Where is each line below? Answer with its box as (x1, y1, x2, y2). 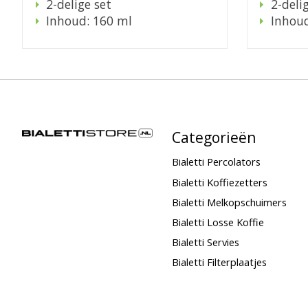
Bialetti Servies (171, 235, 239, 250)
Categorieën (171, 127, 256, 148)
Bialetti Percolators (171, 155, 261, 169)
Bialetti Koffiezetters (171, 175, 267, 189)
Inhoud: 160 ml (46, 12, 133, 30)
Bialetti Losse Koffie (171, 214, 264, 229)
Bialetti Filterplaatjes (171, 255, 267, 269)
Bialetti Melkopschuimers (171, 195, 287, 209)
